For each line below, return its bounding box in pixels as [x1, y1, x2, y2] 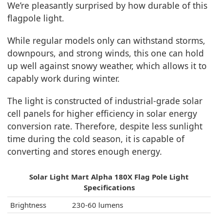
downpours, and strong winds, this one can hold [7, 47, 204, 59]
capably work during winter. [7, 73, 120, 84]
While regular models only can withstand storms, [7, 35, 205, 46]
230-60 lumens [72, 200, 123, 210]
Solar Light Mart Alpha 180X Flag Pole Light [29, 172, 189, 182]
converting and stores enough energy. [7, 145, 162, 157]
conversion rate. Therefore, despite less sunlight [7, 120, 202, 132]
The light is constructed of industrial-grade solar [7, 95, 202, 107]
